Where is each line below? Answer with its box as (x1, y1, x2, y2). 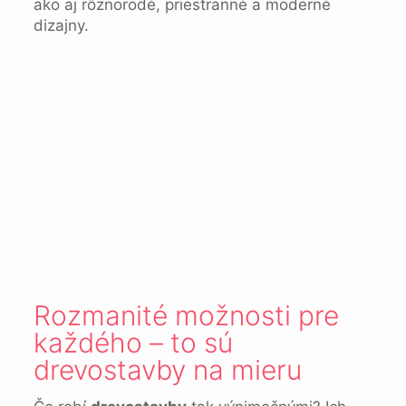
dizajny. (33, 16, 89, 34)
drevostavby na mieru (33, 353, 302, 386)
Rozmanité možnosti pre (33, 299, 339, 332)
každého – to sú (33, 326, 233, 359)
